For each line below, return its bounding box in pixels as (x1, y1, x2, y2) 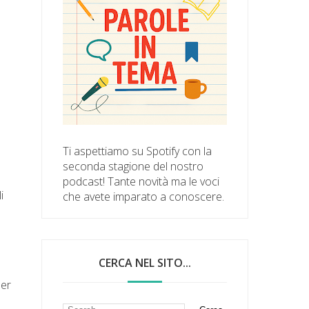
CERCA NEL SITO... (99, 255, 192, 270)
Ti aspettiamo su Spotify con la (63, 143, 212, 159)
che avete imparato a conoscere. (63, 188, 225, 204)
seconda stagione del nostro (63, 158, 204, 174)
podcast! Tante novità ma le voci (63, 173, 220, 189)
